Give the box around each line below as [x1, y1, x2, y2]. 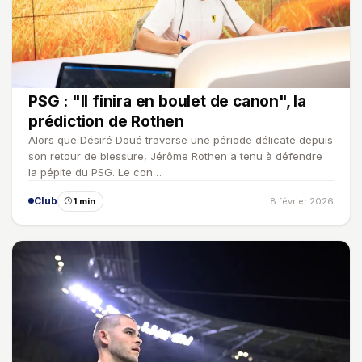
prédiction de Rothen [28, 112, 185, 131]
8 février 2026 [270, 195, 334, 207]
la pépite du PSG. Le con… [28, 165, 162, 179]
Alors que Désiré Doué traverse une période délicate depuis [28, 133, 333, 146]
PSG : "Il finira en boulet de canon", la [28, 91, 306, 111]
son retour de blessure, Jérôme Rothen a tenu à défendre [28, 149, 322, 162]
